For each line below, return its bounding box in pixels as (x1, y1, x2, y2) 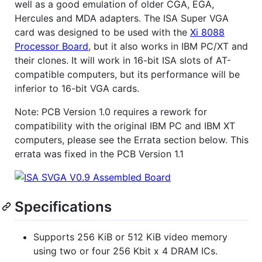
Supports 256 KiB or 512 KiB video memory (33, 230, 227, 243)
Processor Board (15, 40, 88, 52)
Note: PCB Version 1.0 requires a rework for (15, 105, 207, 118)
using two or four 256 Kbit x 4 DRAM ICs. (33, 244, 218, 257)
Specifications (15, 198, 112, 215)
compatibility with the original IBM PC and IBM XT (15, 119, 235, 132)
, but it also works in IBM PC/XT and (88, 40, 248, 52)
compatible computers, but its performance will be (15, 68, 240, 80)
